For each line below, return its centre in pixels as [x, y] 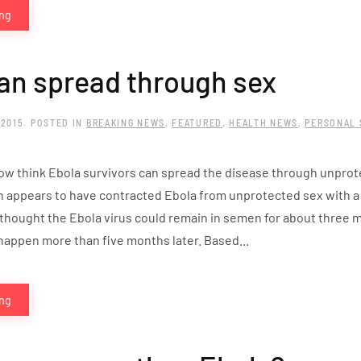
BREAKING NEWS [125, 123]
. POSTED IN [55, 123]
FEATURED [197, 123]
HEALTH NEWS [264, 123]
